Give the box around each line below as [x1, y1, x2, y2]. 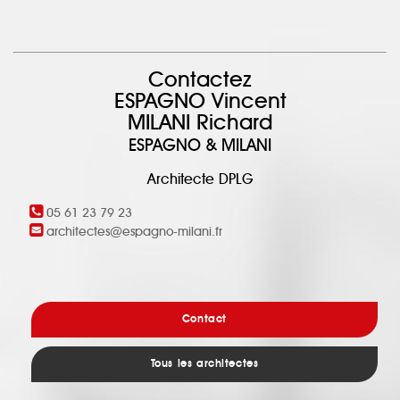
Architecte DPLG [146, 172, 254, 187]
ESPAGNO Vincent [113, 91, 287, 112]
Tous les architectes [150, 359, 259, 370]
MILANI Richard [128, 112, 272, 134]
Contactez [148, 70, 252, 91]
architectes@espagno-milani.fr [46, 226, 222, 238]
